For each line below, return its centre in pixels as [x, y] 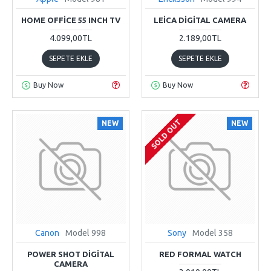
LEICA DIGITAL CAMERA [200, 20]
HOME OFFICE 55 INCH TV [70, 20]
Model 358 [212, 233]
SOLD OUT [166, 134]
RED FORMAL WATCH [200, 254]
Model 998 [86, 233]
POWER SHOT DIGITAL [70, 254]
